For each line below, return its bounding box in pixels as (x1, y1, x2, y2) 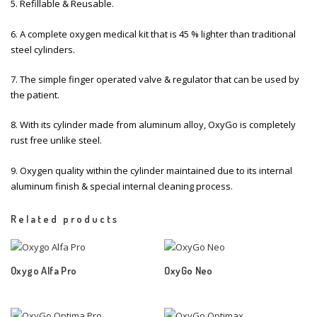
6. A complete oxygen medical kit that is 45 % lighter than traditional (11, 27, 296, 40)
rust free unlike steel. (11, 134, 102, 147)
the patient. (11, 88, 59, 101)
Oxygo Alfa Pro (11, 264, 77, 277)
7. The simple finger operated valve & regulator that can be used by (11, 72, 299, 86)
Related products (11, 212, 119, 225)
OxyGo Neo (164, 264, 213, 277)
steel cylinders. (11, 42, 75, 56)
